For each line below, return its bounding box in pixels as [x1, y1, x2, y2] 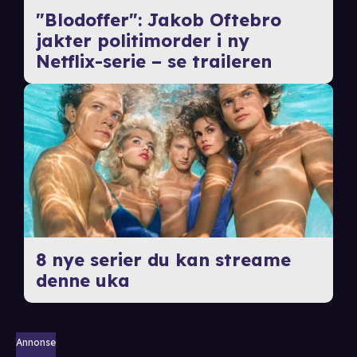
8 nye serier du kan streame [35, 249, 291, 271]
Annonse [16, 335, 56, 348]
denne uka [35, 269, 130, 292]
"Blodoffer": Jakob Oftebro [35, 9, 281, 32]
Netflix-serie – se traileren [35, 50, 272, 73]
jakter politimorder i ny [35, 29, 249, 53]
